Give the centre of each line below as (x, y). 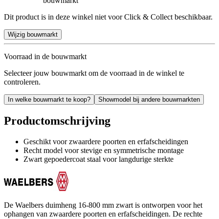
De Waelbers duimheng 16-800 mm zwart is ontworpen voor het (103, 205)
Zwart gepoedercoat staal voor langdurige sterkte (99, 159)
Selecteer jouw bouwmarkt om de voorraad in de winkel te (94, 73)
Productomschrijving (57, 120)
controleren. (22, 82)
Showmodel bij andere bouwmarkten (149, 99)
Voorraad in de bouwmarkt (45, 56)
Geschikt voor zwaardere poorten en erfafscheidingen (106, 141)
